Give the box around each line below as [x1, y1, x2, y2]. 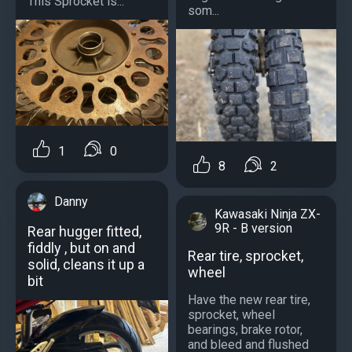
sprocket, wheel [188, 307, 275, 323]
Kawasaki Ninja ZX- [214, 207, 321, 222]
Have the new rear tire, [188, 292, 310, 308]
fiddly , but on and [27, 239, 135, 256]
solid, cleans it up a [27, 255, 145, 273]
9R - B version [214, 221, 292, 236]
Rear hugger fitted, [27, 222, 141, 240]
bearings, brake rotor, [188, 322, 302, 338]
